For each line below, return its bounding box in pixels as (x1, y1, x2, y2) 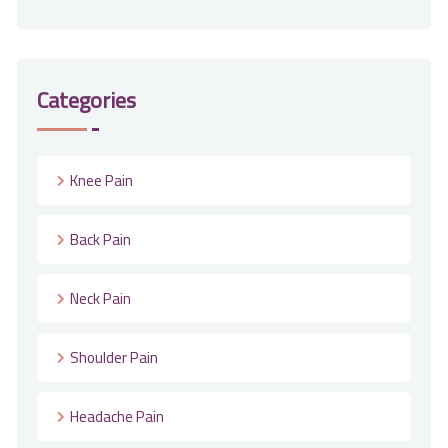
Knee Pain (70, 165, 133, 195)
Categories (37, 78, 136, 121)
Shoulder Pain (70, 342, 158, 372)
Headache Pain (70, 401, 164, 431)
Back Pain (70, 224, 131, 254)
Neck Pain (70, 283, 131, 313)
